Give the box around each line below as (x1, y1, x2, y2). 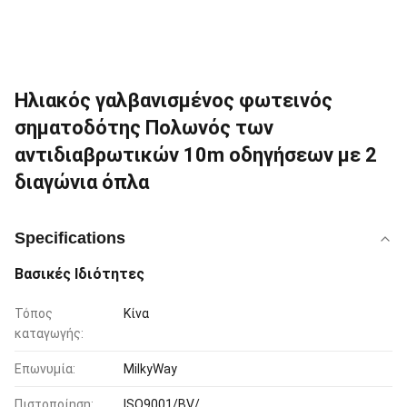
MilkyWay (124, 362, 177, 376)
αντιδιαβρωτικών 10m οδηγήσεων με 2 (15, 144, 377, 166)
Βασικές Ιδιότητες (15, 265, 144, 283)
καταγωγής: (15, 326, 84, 341)
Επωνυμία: (15, 362, 75, 376)
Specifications (15, 229, 125, 247)
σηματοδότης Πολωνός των (15, 116, 273, 139)
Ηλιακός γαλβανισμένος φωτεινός (15, 89, 333, 112)
